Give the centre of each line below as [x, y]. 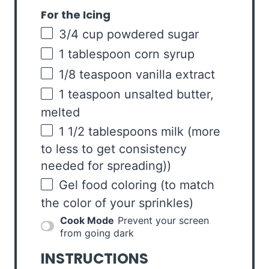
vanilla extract [174, 74]
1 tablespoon [95, 54]
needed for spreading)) [106, 166]
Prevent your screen [164, 220]
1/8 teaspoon [95, 74]
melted [60, 112]
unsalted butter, [167, 95]
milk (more [189, 131]
